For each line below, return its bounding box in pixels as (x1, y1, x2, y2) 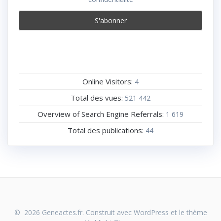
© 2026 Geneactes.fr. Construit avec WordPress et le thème (14, 208, 207, 217)
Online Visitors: (82, 76, 135, 86)
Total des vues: (71, 92, 125, 103)
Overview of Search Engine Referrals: (37, 109, 166, 119)
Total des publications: (68, 125, 146, 136)
